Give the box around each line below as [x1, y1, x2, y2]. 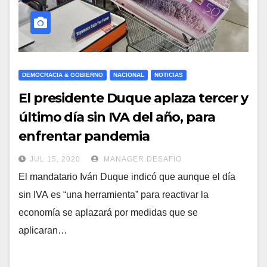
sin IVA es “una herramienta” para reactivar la [18, 190, 209, 200]
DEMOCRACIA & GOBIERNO [22, 72, 103, 79]
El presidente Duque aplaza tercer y [18, 90, 248, 107]
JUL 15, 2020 [30, 155, 80, 164]
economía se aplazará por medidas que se [18, 207, 198, 218]
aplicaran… [18, 225, 67, 236]
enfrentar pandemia [18, 128, 150, 145]
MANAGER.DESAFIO [101, 155, 182, 164]
